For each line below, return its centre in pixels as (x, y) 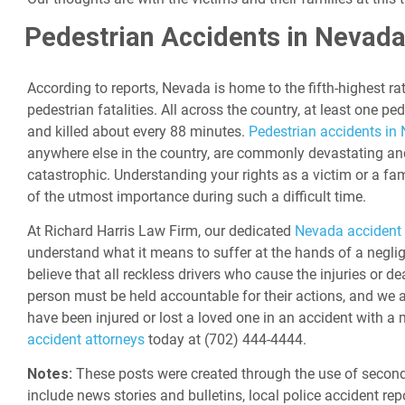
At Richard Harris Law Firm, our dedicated (161, 231)
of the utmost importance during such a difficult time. (197, 197)
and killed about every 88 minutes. (138, 132)
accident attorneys (86, 340)
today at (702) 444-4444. (226, 340)
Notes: (52, 374)
